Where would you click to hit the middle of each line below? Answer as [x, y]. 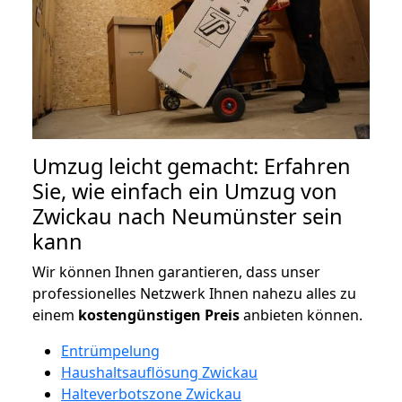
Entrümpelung [110, 350]
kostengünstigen [140, 315]
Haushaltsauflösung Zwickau [159, 372]
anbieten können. [301, 315]
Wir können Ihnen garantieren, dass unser [176, 271]
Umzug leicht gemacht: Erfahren [192, 166]
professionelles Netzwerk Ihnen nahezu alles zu [194, 293]
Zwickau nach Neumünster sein [188, 216]
